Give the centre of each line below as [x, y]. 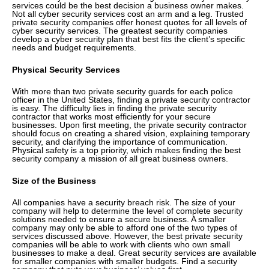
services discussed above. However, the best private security [127, 236]
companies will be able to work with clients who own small [121, 244]
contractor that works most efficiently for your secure [111, 117]
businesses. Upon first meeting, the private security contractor [129, 125]
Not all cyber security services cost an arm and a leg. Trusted [128, 14]
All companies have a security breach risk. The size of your [124, 202]
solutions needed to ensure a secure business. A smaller [119, 219]
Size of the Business [54, 180]
